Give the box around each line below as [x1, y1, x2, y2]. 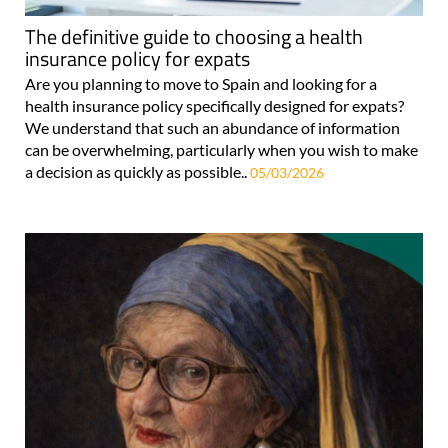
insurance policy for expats [25, 43, 250, 75]
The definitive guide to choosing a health [25, 21, 363, 53]
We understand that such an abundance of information [25, 118, 400, 138]
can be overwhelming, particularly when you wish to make [25, 140, 418, 160]
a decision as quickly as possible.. [25, 162, 250, 182]
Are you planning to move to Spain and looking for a [25, 74, 377, 94]
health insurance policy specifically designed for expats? [25, 96, 404, 116]
